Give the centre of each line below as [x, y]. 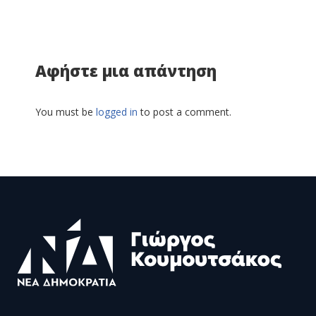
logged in [117, 112]
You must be [66, 112]
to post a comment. [184, 112]
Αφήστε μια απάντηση [126, 71]
